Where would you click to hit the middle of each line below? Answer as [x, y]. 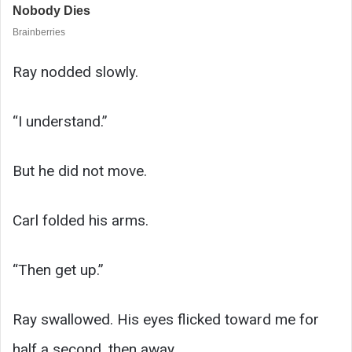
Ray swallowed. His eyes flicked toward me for [166, 319]
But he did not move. [80, 170]
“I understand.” [60, 121]
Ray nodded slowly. [75, 71]
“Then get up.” [58, 269]
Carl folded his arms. [81, 220]
